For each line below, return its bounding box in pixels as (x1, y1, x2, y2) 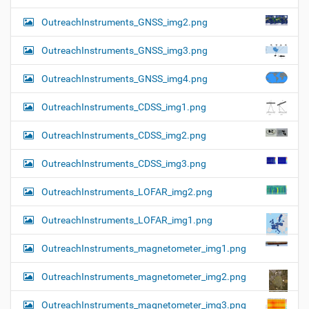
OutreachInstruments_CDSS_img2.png (41, 130, 206, 141)
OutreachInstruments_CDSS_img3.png (41, 158, 206, 170)
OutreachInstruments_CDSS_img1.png (41, 101, 206, 113)
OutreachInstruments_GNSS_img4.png (41, 73, 208, 85)
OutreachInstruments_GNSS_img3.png (41, 45, 208, 57)
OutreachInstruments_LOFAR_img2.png (41, 186, 212, 198)
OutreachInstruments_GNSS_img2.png (41, 17, 208, 28)
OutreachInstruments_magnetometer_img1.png (41, 243, 246, 255)
